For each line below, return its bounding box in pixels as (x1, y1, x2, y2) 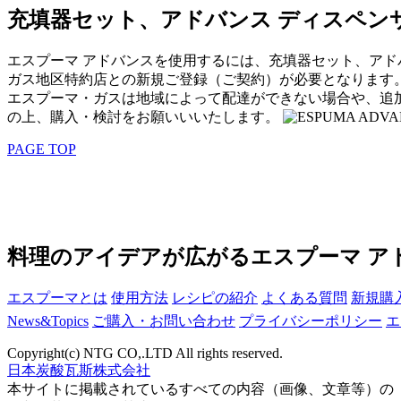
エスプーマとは (7, 289, 107, 305)
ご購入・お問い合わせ (92, 312, 235, 328)
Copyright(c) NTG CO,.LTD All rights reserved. (7, 345, 283, 361)
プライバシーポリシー (239, 312, 382, 328)
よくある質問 (261, 289, 347, 305)
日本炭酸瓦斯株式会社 (7, 362, 150, 378)
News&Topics (7, 312, 89, 328)
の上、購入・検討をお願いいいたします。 (7, 109, 283, 125)
